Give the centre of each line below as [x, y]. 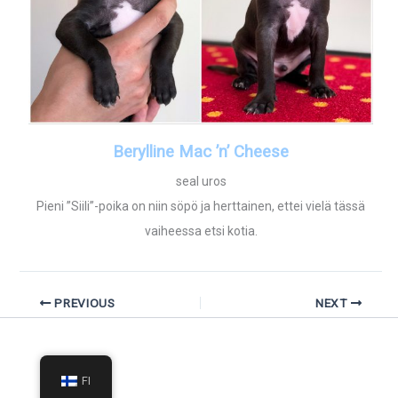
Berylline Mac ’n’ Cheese [201, 151]
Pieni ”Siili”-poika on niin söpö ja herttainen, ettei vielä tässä [201, 206]
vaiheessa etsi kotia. [201, 231]
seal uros [201, 181]
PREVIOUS [83, 302]
